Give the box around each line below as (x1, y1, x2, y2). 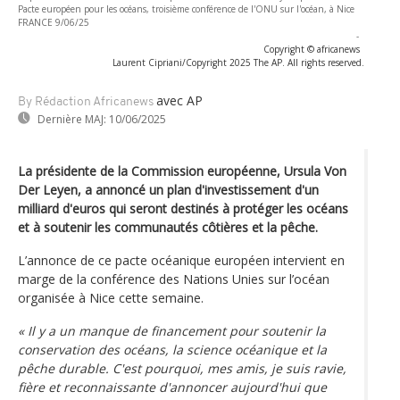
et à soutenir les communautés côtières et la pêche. (18, 218, 318, 236)
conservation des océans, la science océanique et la (18, 340, 327, 358)
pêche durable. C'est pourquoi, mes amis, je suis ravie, (18, 359, 346, 377)
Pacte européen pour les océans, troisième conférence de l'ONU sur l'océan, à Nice (18, 2, 354, 15)
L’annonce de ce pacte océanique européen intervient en (18, 251, 345, 269)
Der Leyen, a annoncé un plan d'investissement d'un (18, 180, 319, 198)
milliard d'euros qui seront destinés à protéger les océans (18, 199, 348, 217)
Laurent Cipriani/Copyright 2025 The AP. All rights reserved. (112, 55, 364, 69)
